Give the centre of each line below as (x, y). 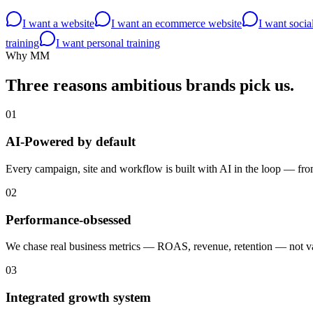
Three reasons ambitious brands (123, 85)
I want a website (58, 23)
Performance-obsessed (68, 219)
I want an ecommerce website (176, 23)
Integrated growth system (78, 298)
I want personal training (108, 43)
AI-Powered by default (71, 142)
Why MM (28, 55)
